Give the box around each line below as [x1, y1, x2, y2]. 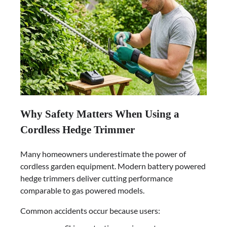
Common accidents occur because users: [20, 206, 160, 216]
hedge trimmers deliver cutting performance [20, 173, 173, 183]
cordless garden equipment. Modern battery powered [20, 161, 206, 171]
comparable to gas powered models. [20, 185, 144, 196]
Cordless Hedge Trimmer [20, 124, 135, 136]
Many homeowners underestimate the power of [20, 149, 186, 159]
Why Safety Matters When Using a [20, 108, 179, 120]
